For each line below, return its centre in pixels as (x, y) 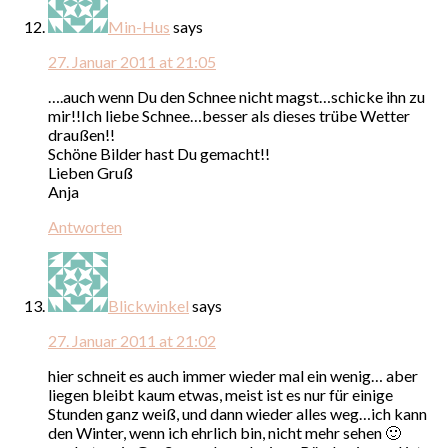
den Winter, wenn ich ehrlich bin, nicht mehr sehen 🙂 (224, 432)
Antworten (85, 226)
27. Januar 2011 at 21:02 (132, 340)
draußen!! (81, 134)
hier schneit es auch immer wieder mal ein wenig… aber (233, 375)
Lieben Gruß (90, 172)
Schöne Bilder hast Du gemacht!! (159, 153)
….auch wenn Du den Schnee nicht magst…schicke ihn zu (236, 96)
